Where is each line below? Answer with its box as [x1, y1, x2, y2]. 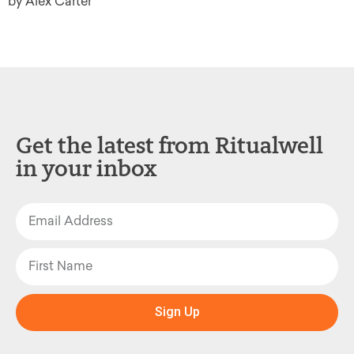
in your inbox [16, 153, 157, 182]
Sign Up [154, 304, 200, 320]
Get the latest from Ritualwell [16, 130, 323, 159]
